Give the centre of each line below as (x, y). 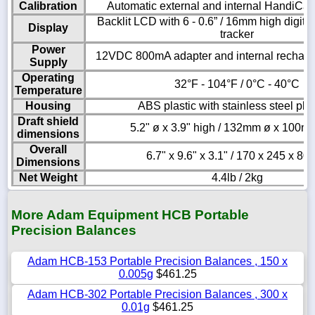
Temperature (48, 91)
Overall (48, 150)
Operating (48, 78)
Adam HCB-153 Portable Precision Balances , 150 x (157, 261)
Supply (48, 63)
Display (48, 28)
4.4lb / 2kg (237, 178)
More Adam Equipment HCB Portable (130, 215)
